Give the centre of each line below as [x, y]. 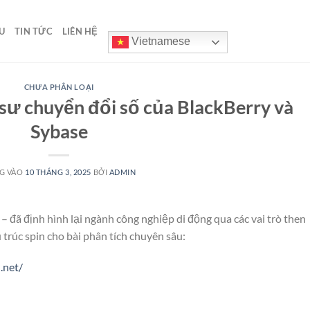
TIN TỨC [34, 31]
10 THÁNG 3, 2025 [58, 172]
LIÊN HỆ [80, 31]
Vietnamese [159, 42]
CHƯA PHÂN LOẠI [59, 87]
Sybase [59, 131]
